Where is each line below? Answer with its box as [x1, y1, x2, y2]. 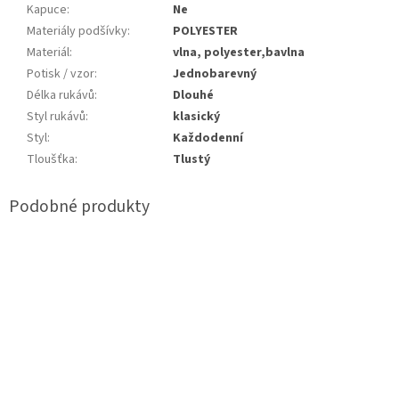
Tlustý [173, 151, 210, 169]
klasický [173, 108, 220, 126]
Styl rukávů [27, 108, 85, 126]
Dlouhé [173, 86, 214, 105]
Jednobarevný [173, 65, 256, 84]
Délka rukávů [27, 86, 94, 105]
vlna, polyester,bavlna [173, 44, 305, 62]
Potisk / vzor [27, 65, 94, 84]
